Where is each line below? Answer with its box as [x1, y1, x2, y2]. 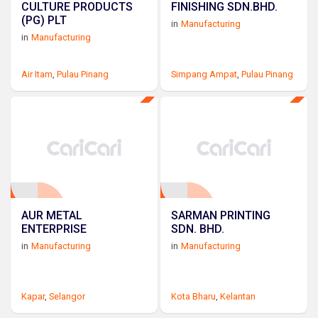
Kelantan [220, 290, 256, 302]
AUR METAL [21, 208, 82, 222]
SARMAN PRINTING [171, 208, 271, 222]
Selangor [49, 290, 85, 302]
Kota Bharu [171, 290, 216, 302]
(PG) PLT [21, 13, 67, 28]
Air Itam [21, 69, 53, 80]
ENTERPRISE [21, 221, 87, 236]
